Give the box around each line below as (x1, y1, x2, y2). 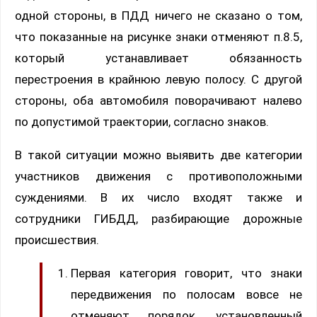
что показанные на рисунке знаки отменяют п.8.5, (15, 30, 302, 45)
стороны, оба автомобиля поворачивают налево (15, 93, 302, 108)
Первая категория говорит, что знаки (71, 266, 302, 281)
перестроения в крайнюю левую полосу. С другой (15, 72, 302, 87)
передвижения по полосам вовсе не (71, 287, 302, 302)
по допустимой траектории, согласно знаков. (15, 115, 269, 129)
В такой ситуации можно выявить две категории (15, 148, 302, 163)
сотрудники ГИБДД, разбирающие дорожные (15, 212, 302, 226)
